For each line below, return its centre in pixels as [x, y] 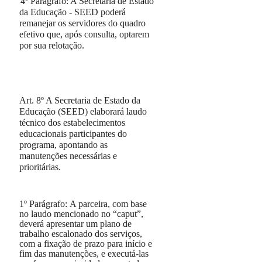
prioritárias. [40, 167]
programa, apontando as [64, 145]
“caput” [127, 214]
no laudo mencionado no [66, 214]
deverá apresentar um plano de [76, 224]
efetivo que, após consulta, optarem [85, 34]
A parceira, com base [107, 204]
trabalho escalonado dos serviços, [81, 234]
